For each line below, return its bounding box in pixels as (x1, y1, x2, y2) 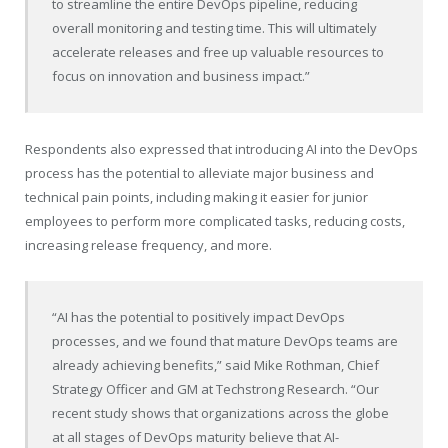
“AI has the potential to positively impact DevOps (52, 308, 346, 327)
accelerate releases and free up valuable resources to (52, 42, 385, 61)
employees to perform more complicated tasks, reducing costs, (25, 212, 405, 231)
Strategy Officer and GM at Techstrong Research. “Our (52, 380, 380, 399)
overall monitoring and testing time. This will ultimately (52, 18, 378, 37)
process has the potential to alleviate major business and (25, 164, 374, 183)
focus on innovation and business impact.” (52, 66, 311, 85)
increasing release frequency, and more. (25, 236, 272, 255)
